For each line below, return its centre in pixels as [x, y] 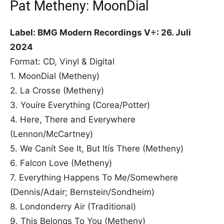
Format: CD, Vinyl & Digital [62, 61]
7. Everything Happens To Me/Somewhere [94, 177]
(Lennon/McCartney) [51, 134]
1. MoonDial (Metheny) [55, 76]
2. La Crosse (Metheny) [57, 90]
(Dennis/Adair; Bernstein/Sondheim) [82, 192]
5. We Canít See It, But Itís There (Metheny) [97, 148]
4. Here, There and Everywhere [73, 119]
